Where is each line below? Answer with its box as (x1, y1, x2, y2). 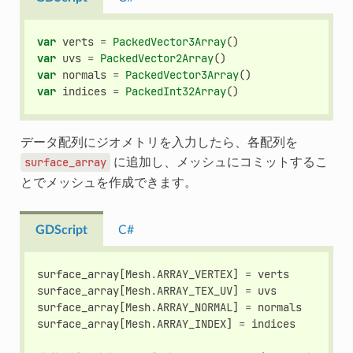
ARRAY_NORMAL (157, 299, 233, 314)
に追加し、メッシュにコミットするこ (110, 153, 328, 171)
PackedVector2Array (100, 50, 214, 65)
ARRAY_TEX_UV (157, 283, 233, 298)
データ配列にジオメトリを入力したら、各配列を (20, 133, 298, 151)
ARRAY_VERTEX (157, 266, 233, 281)
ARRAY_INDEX (157, 316, 227, 331)
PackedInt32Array (125, 84, 227, 98)
